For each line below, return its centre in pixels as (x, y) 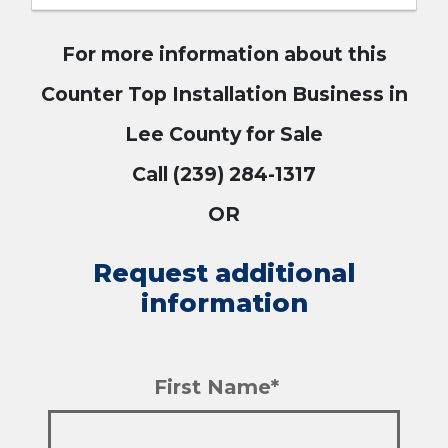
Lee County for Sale (224, 134)
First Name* (216, 387)
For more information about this (224, 54)
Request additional (224, 273)
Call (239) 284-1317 (224, 174)
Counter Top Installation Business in (224, 94)
